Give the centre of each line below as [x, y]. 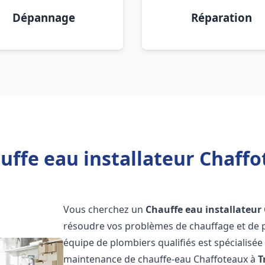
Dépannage [44, 17]
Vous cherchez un [105, 209]
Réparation [221, 17]
